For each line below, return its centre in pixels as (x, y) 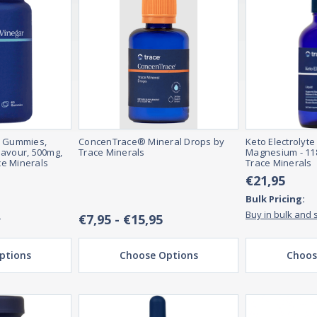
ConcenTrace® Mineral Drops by (152, 142)
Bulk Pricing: (275, 199)
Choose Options (158, 255)
